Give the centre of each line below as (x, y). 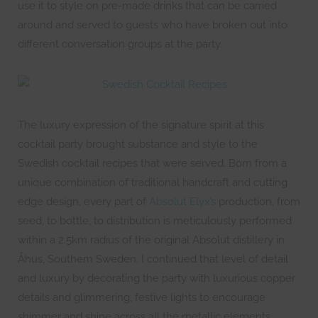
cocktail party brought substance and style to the (138, 144)
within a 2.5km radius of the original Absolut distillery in (151, 240)
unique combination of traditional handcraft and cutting (153, 182)
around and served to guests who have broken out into (153, 25)
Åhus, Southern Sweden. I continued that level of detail (153, 259)
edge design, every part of (83, 202)
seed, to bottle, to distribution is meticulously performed (155, 221)
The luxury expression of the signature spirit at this (141, 125)
